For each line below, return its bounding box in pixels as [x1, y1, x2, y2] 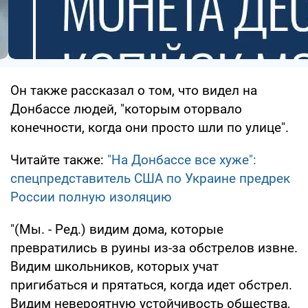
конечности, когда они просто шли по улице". [10, 119, 289, 135]
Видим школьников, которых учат [10, 258, 219, 274]
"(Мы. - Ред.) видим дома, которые [10, 221, 223, 237]
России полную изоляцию [10, 188, 172, 205]
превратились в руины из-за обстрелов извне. [10, 239, 298, 256]
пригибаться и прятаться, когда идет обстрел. [10, 276, 292, 293]
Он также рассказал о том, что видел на [10, 82, 257, 98]
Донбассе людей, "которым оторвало [10, 100, 242, 117]
